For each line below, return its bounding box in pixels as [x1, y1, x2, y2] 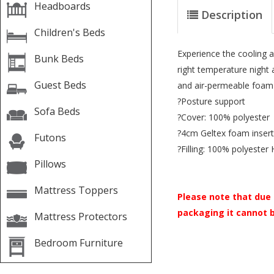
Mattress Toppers [34, 183, 118, 197]
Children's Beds [34, 26, 105, 39]
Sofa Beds [34, 105, 80, 118]
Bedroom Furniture [34, 236, 123, 250]
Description [201, 7, 262, 22]
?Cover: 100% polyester [177, 111, 270, 123]
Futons [34, 131, 66, 144]
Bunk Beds [34, 52, 84, 65]
